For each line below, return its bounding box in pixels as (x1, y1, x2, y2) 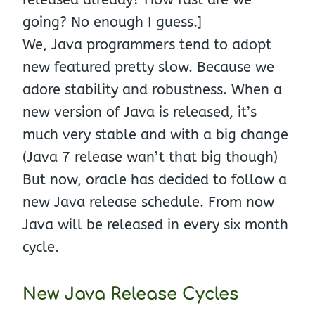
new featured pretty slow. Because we (22, 59, 274, 75)
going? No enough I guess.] (22, 14, 202, 30)
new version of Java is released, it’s (22, 104, 257, 120)
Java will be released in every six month (22, 217, 288, 233)
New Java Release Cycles (22, 285, 238, 304)
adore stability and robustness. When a (22, 82, 282, 98)
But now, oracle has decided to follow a (22, 172, 287, 188)
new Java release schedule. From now (22, 194, 274, 210)
